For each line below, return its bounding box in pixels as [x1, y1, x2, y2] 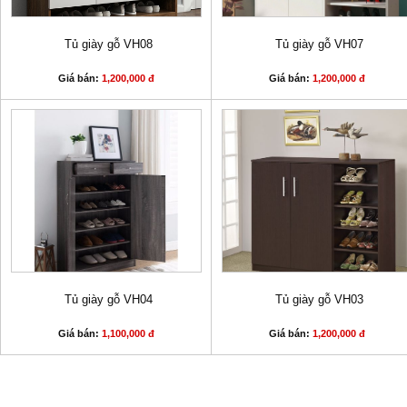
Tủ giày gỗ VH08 [64, 37, 153, 51]
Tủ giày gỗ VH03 [274, 293, 363, 306]
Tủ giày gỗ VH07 [274, 37, 363, 51]
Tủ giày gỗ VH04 [64, 293, 153, 306]
